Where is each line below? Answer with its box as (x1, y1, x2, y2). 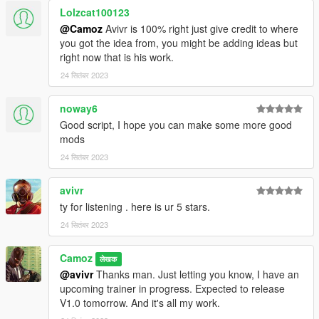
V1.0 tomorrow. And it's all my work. (60, 295, 220, 310)
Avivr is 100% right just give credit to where (103, 21, 298, 36)
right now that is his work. (60, 49, 174, 64)
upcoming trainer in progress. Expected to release (60, 281, 285, 296)
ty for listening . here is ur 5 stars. (60, 199, 210, 214)
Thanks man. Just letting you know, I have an (93, 266, 299, 281)
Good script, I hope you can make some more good (60, 117, 292, 132)
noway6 (60, 100, 98, 115)
